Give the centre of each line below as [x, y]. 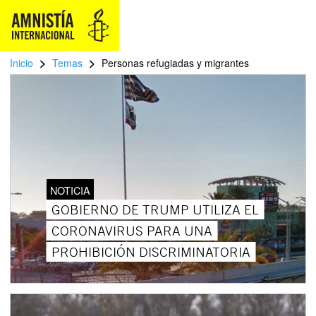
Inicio [22, 63]
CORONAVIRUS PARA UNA [132, 230]
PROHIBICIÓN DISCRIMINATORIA [151, 251]
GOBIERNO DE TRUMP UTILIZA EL [155, 209]
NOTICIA [70, 190]
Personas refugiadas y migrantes [175, 63]
